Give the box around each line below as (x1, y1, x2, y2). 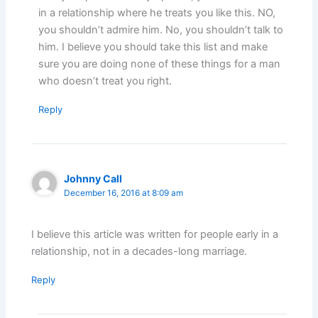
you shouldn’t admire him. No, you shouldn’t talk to (38, 23, 284, 36)
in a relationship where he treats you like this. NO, (38, 6, 276, 19)
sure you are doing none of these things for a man (38, 57, 281, 70)
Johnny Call (64, 172, 123, 185)
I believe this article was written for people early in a (31, 227, 279, 241)
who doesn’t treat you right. (38, 74, 172, 87)
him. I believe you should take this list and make (38, 40, 268, 53)
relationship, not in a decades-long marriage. (31, 244, 248, 258)
